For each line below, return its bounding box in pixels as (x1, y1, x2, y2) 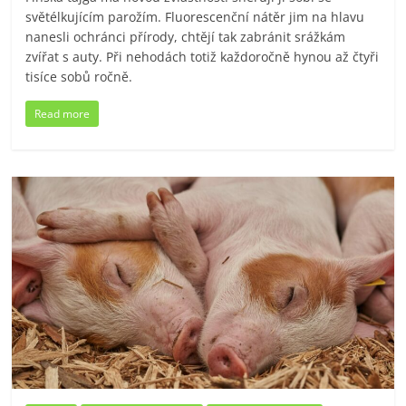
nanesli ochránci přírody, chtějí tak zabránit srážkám (25, 27, 346, 45)
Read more (34, 105, 91, 121)
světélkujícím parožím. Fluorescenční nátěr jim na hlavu (25, 7, 365, 25)
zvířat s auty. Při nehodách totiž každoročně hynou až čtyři (25, 47, 380, 65)
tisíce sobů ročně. (25, 67, 133, 85)
